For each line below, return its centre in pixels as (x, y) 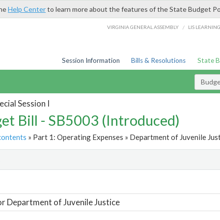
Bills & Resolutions (159, 60)
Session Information (91, 60)
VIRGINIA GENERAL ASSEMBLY (143, 27)
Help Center (27, 9)
